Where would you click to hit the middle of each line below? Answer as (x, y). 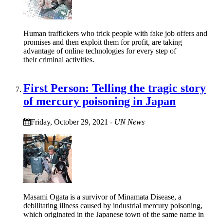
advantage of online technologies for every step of (100, 51)
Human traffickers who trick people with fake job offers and (115, 34)
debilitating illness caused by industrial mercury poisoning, (113, 206)
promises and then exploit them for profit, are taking (103, 42)
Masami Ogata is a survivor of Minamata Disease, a (102, 197)
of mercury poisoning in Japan (100, 101)
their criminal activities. (61, 60)
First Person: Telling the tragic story (115, 88)
